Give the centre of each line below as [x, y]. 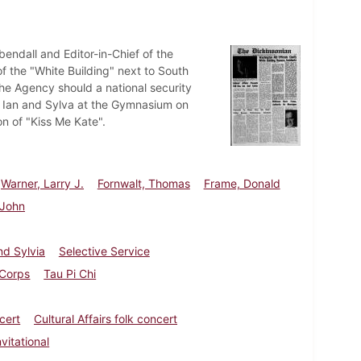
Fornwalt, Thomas [143, 183]
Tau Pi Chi [70, 273]
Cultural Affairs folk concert [106, 318]
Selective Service [104, 251]
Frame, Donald [242, 183]
